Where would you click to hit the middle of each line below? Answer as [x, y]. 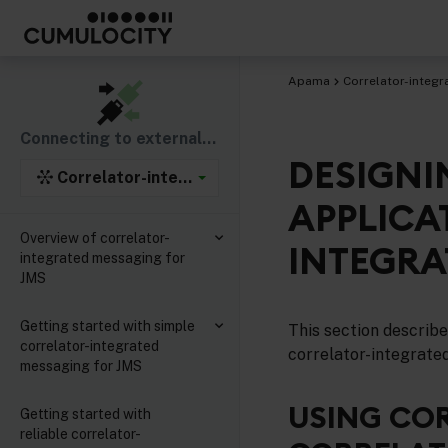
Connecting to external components [209, 138]
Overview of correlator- [95, 238]
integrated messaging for [102, 258]
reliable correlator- [80, 434]
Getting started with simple [107, 326]
